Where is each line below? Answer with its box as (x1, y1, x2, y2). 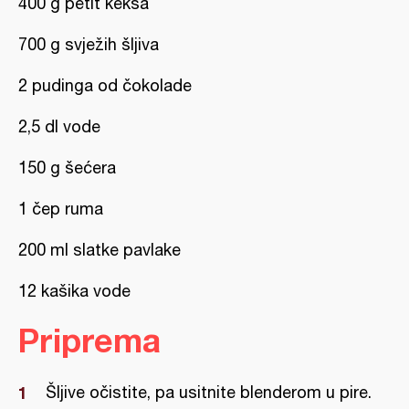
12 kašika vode (18, 281, 131, 300)
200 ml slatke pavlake (18, 240, 181, 259)
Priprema (18, 320, 161, 360)
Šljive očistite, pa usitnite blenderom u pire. (46, 383, 372, 402)
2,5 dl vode (18, 117, 100, 136)
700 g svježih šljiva (18, 35, 159, 54)
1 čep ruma (18, 199, 103, 218)
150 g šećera (18, 158, 116, 177)
